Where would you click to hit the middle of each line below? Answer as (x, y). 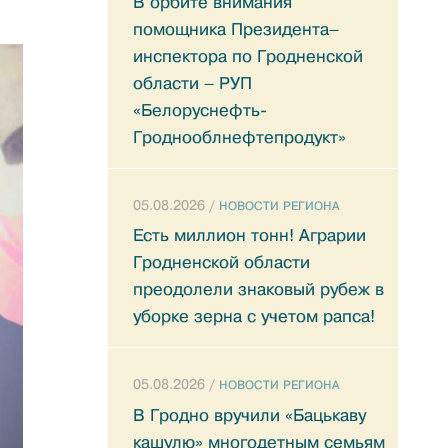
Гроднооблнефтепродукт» (239, 137)
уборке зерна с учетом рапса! (254, 317)
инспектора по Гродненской (248, 56)
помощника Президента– (236, 29)
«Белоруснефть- (200, 110)
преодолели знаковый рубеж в (258, 290)
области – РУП (192, 83)
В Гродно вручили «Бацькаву (249, 415)
